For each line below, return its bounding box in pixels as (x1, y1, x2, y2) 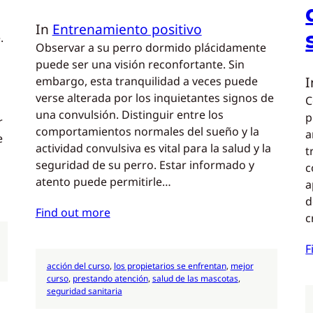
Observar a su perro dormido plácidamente (35, 40, 266, 56)
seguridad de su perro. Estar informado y (35, 157, 254, 173)
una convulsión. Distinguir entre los (35, 107, 224, 123)
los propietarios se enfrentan (113, 259, 226, 272)
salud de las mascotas (152, 272, 238, 284)
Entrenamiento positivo (52, 20, 202, 39)
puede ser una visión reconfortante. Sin (35, 57, 245, 73)
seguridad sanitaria (46, 284, 122, 297)
